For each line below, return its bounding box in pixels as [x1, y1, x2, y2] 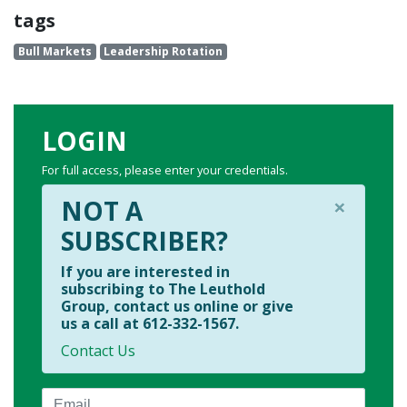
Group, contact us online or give [61, 296, 293, 317]
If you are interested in [61, 262, 230, 283]
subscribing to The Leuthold [61, 279, 265, 300]
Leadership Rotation [104, 44, 223, 60]
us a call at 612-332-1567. [61, 313, 239, 334]
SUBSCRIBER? [61, 223, 228, 259]
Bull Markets [17, 44, 92, 60]
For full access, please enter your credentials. [42, 162, 288, 179]
